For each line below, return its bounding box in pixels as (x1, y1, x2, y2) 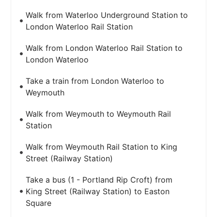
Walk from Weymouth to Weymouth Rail (26, 109, 171, 119)
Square (26, 198, 52, 208)
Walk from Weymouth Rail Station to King (26, 142, 178, 152)
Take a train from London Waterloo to (26, 76, 165, 86)
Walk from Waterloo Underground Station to (26, 10, 188, 20)
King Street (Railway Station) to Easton (26, 186, 170, 196)
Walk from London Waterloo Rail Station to (26, 43, 183, 53)
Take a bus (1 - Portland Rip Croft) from (26, 175, 173, 185)
